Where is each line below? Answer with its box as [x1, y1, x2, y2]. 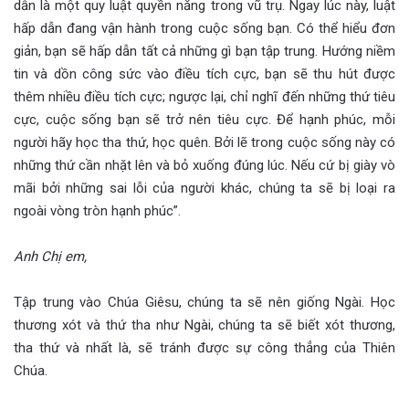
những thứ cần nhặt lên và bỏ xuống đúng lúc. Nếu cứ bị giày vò [14, 156, 395, 173]
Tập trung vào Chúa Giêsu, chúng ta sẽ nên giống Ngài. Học [14, 293, 395, 310]
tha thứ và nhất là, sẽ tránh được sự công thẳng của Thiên [14, 339, 395, 356]
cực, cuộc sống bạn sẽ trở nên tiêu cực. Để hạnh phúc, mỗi [14, 110, 395, 128]
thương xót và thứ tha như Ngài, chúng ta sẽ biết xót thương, [14, 316, 395, 333]
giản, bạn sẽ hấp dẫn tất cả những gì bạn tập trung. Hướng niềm [14, 42, 395, 59]
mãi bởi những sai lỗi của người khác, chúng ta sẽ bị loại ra [14, 179, 395, 196]
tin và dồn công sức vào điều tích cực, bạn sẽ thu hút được [14, 65, 395, 82]
